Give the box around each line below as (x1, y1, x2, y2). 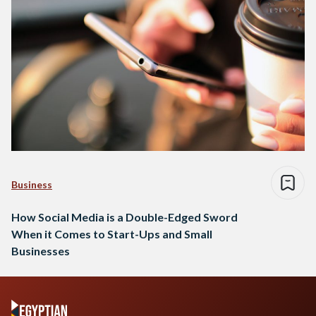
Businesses (11, 244, 70, 258)
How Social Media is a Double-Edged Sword (11, 210, 238, 224)
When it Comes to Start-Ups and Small (11, 227, 212, 241)
